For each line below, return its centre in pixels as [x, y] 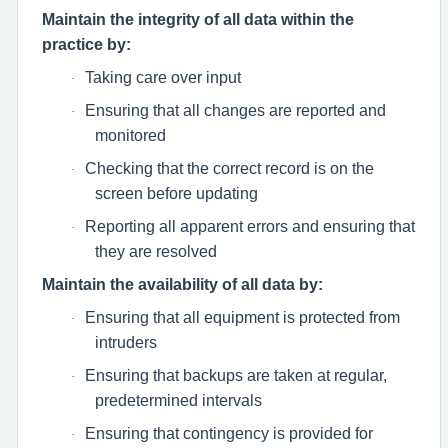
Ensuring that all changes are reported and [235, 110]
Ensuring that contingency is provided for [229, 433]
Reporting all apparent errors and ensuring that [250, 226]
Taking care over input [163, 77]
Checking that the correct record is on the [229, 168]
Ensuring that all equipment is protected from [242, 317]
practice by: [86, 44]
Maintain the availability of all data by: [182, 284]
